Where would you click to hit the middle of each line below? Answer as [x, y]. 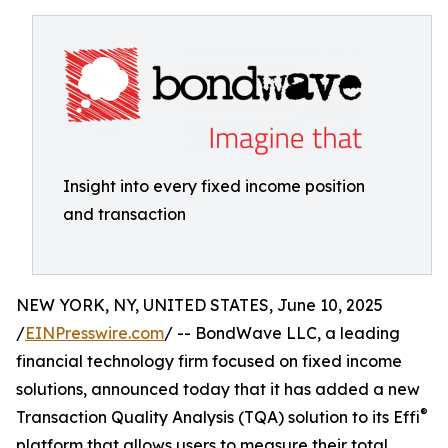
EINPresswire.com [94, 333]
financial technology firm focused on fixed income [209, 361]
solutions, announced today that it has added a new [218, 389]
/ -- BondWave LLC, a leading [282, 333]
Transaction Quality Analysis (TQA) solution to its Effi [218, 417]
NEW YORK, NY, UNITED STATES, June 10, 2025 [199, 305]
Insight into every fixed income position [214, 186]
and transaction [124, 214]
